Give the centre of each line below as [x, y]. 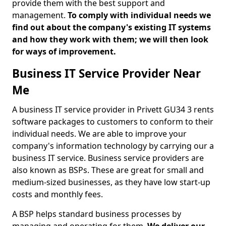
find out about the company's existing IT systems [111, 27]
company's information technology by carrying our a [113, 146]
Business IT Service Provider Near [106, 73]
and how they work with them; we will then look [110, 39]
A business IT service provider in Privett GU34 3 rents [113, 109]
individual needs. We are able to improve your [99, 134]
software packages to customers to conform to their [113, 122]
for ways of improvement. [65, 51]
